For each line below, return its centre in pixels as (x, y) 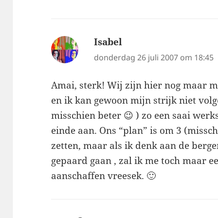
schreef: (140, 42)
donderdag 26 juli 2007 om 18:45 (154, 58)
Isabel (108, 42)
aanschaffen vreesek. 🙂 (104, 176)
